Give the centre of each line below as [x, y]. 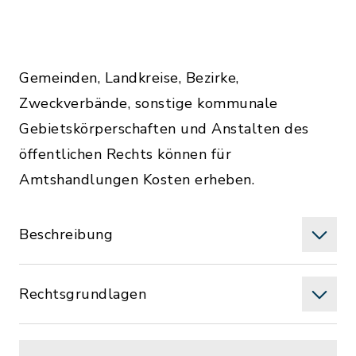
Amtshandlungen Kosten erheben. [137, 180]
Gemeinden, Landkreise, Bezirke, [129, 78]
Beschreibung [66, 234]
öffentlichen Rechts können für [125, 154]
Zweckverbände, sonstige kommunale [149, 103]
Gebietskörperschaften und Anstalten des [164, 129]
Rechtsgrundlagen [83, 294]
